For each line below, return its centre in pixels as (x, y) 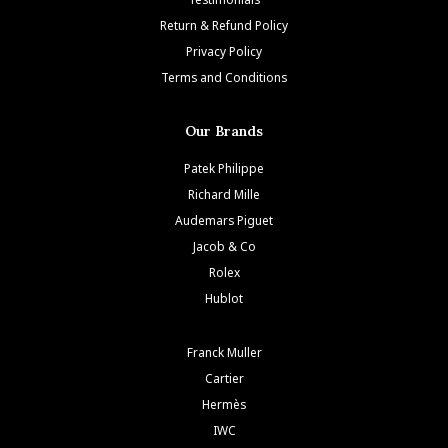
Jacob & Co (224, 245)
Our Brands (224, 131)
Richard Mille (224, 193)
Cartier (224, 377)
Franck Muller (224, 351)
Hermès (224, 403)
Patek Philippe (224, 167)
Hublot (224, 297)
